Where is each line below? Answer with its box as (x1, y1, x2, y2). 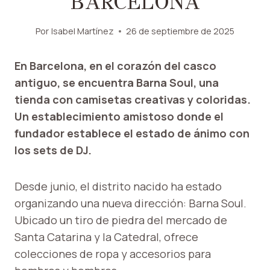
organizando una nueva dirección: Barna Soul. (14, 196, 246, 211)
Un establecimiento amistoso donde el (14, 109, 224, 124)
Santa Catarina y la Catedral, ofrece (14, 230, 198, 245)
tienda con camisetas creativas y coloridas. (14, 92, 251, 107)
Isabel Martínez (51, 25, 114, 37)
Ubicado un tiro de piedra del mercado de (14, 213, 227, 228)
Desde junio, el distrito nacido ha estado (14, 179, 222, 194)
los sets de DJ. (14, 143, 92, 158)
